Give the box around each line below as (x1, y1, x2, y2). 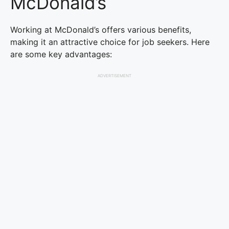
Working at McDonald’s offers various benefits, (10, 25, 191, 35)
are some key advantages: (10, 49, 112, 59)
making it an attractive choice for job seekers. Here (10, 37, 210, 47)
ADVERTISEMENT (98, 73, 131, 78)
